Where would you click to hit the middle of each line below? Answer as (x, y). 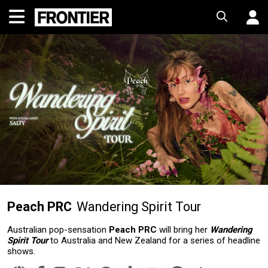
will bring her (183, 229)
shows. (21, 251)
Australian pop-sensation (58, 229)
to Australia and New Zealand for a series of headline (154, 240)
